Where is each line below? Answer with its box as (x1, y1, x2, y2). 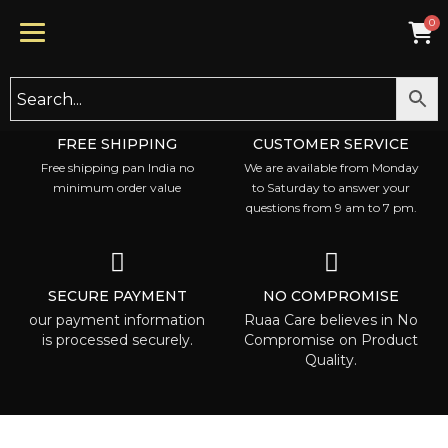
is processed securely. (41, 331, 193, 349)
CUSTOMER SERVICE (253, 135, 409, 153)
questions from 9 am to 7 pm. (245, 200, 417, 215)
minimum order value (53, 180, 181, 195)
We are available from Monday (243, 160, 419, 175)
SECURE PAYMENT (47, 287, 187, 305)
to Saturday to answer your (252, 180, 410, 195)
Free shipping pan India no (40, 160, 194, 175)
